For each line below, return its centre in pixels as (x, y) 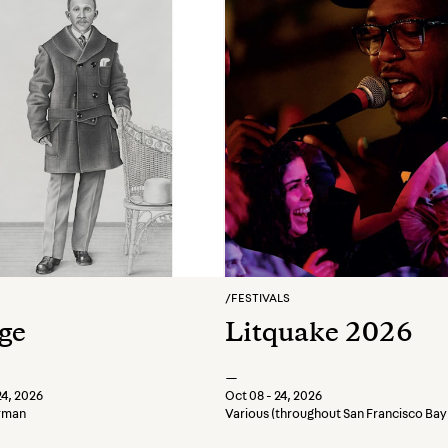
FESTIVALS (260, 298)
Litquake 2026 (319, 335)
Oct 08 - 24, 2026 (273, 396)
